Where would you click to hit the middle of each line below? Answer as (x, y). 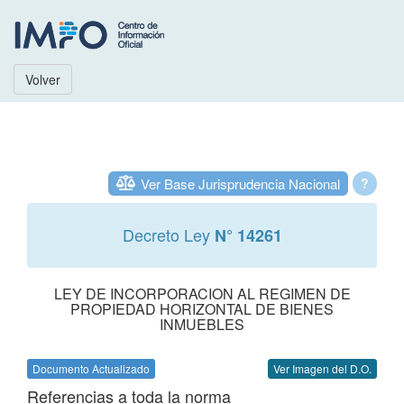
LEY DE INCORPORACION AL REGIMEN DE (202, 294)
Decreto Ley (168, 234)
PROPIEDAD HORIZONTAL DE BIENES (202, 309)
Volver (43, 79)
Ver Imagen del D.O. (322, 368)
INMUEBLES (202, 324)
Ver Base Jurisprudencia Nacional (240, 184)
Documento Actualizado (91, 368)
